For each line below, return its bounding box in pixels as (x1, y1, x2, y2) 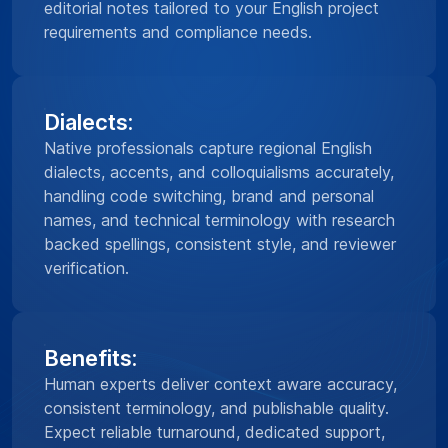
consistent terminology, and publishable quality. (44, 397, 389, 418)
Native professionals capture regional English (44, 137, 372, 158)
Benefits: (44, 344, 137, 371)
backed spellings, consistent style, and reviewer (44, 233, 396, 254)
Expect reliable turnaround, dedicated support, (44, 421, 385, 442)
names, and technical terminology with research (44, 209, 395, 230)
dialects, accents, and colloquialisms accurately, (44, 161, 394, 182)
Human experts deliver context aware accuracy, (44, 373, 397, 394)
